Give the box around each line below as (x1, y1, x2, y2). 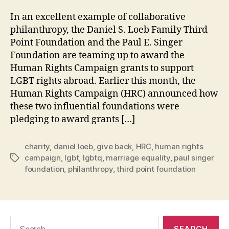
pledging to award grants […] (10, 113, 135, 126)
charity (25, 142, 50, 152)
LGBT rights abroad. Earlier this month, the (10, 75, 196, 87)
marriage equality (106, 153, 170, 163)
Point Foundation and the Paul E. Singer (10, 37, 182, 49)
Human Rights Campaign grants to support (10, 62, 194, 75)
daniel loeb (53, 142, 93, 152)
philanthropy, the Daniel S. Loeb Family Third (10, 24, 208, 36)
